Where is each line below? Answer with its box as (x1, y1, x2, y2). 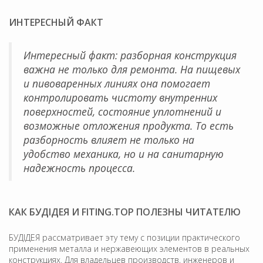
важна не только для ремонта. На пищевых (23, 62, 240, 76)
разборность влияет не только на (23, 132, 194, 147)
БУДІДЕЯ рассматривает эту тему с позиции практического (9, 231, 240, 243)
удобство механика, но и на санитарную (23, 146, 224, 161)
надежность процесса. (23, 160, 135, 175)
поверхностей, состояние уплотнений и (23, 104, 221, 119)
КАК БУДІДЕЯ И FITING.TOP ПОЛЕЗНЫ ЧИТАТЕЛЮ (9, 205, 241, 218)
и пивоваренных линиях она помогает (23, 76, 210, 90)
